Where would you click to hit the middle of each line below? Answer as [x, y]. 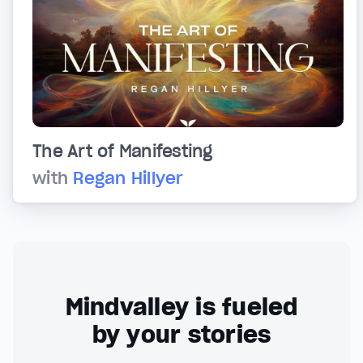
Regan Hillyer [128, 179]
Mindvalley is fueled [181, 307]
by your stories [181, 335]
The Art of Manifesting [123, 152]
